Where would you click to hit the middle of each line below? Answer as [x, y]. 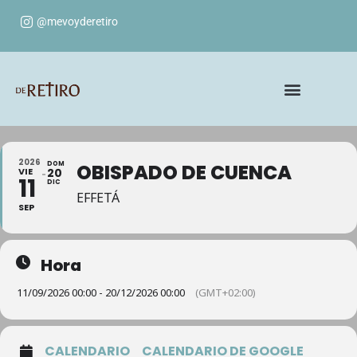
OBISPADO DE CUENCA [184, 173]
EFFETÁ [98, 198]
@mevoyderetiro [78, 21]
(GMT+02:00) [226, 292]
